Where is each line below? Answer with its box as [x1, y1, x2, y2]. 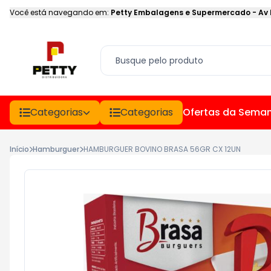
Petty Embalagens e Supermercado [111, 7, 250, 18]
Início [10, 144, 29, 154]
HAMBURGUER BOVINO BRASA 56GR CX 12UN [83, 144, 241, 154]
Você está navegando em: [10, 7, 109, 18]
